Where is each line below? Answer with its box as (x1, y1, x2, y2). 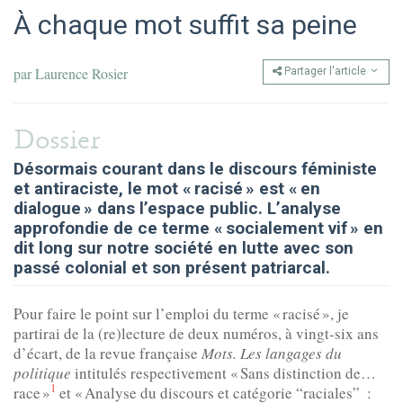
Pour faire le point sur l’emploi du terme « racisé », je (13, 302, 349, 324)
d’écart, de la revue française (13, 342, 201, 363)
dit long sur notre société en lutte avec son (13, 237, 354, 258)
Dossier (13, 122, 101, 157)
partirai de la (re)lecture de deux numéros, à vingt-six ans (13, 322, 379, 344)
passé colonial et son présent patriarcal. (13, 256, 330, 278)
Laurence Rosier (35, 64, 128, 84)
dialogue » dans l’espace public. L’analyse (13, 197, 341, 219)
